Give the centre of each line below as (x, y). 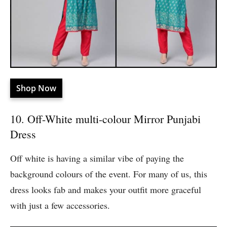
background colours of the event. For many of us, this (109, 174)
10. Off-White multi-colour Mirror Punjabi (105, 119)
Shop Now (36, 88)
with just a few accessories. (60, 205)
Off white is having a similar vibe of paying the (97, 158)
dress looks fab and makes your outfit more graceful (106, 190)
